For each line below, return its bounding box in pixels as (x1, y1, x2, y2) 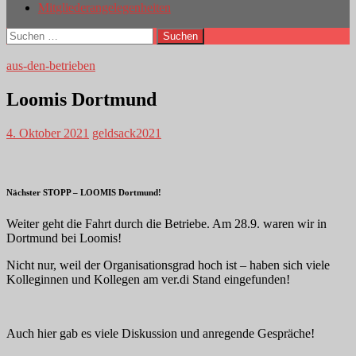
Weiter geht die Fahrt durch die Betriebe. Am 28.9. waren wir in (6, 216, 327, 230)
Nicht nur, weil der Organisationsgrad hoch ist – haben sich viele (6, 257, 330, 272)
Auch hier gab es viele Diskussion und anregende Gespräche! (6, 326, 315, 340)
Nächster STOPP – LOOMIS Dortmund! (6, 187, 161, 197)
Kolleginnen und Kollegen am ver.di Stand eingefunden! (6, 272, 290, 286)
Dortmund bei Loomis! (6, 230, 122, 245)
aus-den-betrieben (6, 58, 95, 72)
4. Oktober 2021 (6, 126, 89, 140)
